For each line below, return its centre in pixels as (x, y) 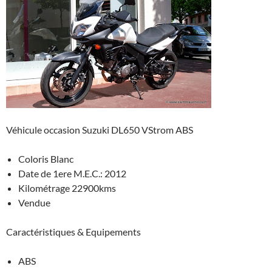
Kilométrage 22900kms (67, 188)
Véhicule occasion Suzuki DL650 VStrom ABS (100, 130)
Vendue (34, 203)
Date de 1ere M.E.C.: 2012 (72, 174)
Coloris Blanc (46, 159)
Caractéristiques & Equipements (73, 232)
